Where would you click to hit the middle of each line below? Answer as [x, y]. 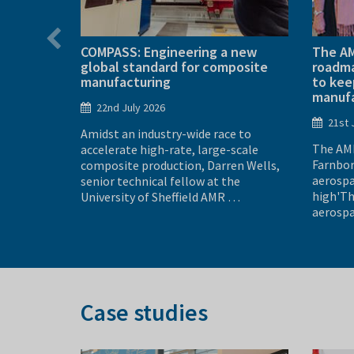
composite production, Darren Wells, [180, 165]
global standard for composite [174, 66]
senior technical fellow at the [160, 181]
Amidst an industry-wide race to [166, 133]
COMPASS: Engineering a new [169, 51]
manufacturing [126, 81]
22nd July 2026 [131, 107]
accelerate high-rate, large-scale [169, 149]
